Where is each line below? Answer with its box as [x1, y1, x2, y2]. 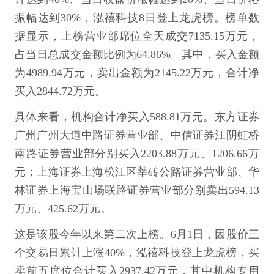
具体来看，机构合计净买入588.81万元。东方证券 [15, 111, 259, 123]
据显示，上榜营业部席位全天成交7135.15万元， [15, 30, 259, 42]
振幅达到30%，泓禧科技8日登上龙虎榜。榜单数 [15, 12, 259, 24]
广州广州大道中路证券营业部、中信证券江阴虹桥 [15, 129, 259, 141]
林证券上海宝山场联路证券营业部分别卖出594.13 [15, 184, 259, 196]
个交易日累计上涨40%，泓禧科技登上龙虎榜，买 [15, 246, 259, 259]
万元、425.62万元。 [15, 202, 111, 215]
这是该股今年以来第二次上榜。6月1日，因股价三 [15, 228, 259, 240]
